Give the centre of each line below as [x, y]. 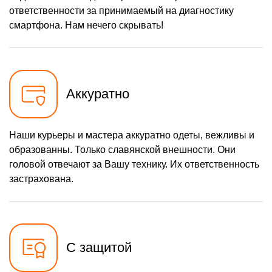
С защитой [99, 248]
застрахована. [41, 179]
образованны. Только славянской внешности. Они [122, 150]
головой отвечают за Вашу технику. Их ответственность [134, 165]
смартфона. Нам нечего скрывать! [86, 25]
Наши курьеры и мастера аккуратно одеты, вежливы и [132, 135]
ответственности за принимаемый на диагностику [121, 11]
